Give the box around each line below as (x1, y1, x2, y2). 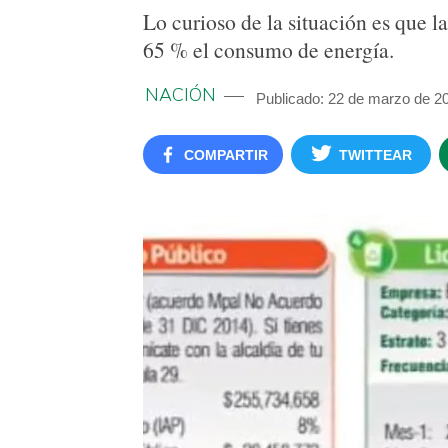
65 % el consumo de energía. (143, 35, 394, 64)
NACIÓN (145, 83, 216, 107)
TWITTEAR (339, 147, 412, 163)
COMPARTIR (183, 147, 268, 163)
